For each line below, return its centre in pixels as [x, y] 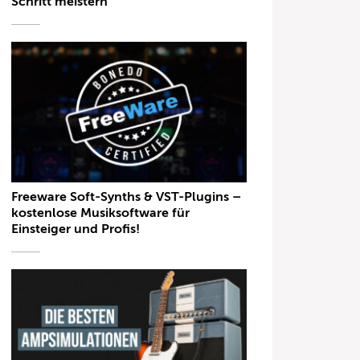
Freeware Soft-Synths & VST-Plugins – [127, 197]
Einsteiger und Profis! [76, 229]
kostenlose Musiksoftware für [101, 213]
